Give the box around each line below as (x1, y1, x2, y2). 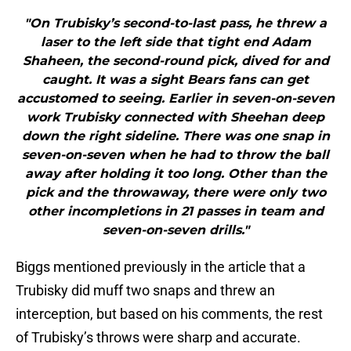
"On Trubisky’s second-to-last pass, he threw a (24, 16, 327, 31)
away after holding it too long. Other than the (24, 166, 327, 182)
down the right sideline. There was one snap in (21, 128, 330, 144)
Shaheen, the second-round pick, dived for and (22, 53, 329, 69)
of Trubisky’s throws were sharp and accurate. (16, 329, 301, 346)
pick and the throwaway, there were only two (25, 185, 326, 201)
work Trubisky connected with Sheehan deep (27, 110, 324, 125)
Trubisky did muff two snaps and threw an (16, 282, 275, 299)
